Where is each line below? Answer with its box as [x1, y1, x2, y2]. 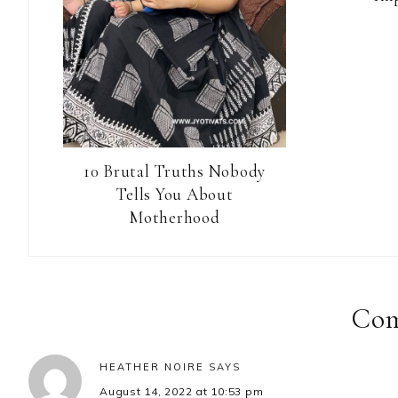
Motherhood [129, 207, 220, 228]
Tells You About [115, 184, 234, 205]
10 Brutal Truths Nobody [83, 161, 266, 182]
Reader [28, 256, 115, 293]
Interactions [28, 293, 180, 330]
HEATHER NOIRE [99, 361, 204, 374]
